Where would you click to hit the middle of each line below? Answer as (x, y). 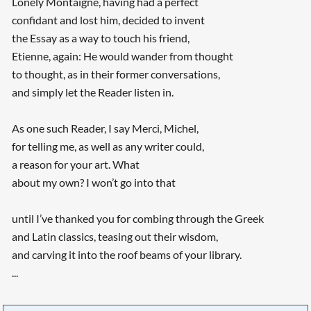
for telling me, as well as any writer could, (108, 146)
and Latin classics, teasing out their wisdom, (115, 237)
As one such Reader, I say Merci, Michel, (105, 128)
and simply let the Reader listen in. (92, 92)
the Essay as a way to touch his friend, (100, 38)
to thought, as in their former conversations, (116, 74)
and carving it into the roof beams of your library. (126, 255)
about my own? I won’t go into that (93, 183)
